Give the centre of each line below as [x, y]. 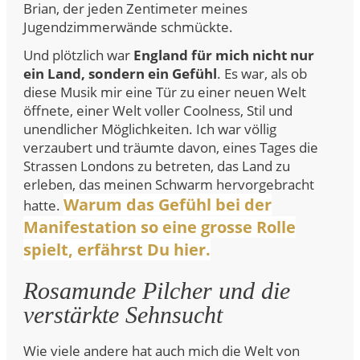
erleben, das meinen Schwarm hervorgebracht [169, 184]
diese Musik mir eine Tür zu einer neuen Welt [165, 92]
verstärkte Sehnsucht [123, 315]
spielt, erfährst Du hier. [117, 250]
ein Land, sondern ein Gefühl [120, 74]
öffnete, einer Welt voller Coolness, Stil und [158, 110]
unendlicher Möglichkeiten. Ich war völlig [150, 129]
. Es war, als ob [262, 74]
